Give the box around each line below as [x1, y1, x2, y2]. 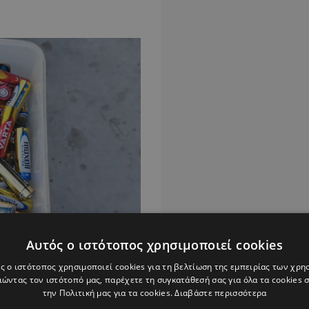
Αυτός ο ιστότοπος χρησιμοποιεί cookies [26, 237, 283, 253]
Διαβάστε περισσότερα [175, 287, 267, 299]
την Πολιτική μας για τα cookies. [42, 287, 175, 299]
